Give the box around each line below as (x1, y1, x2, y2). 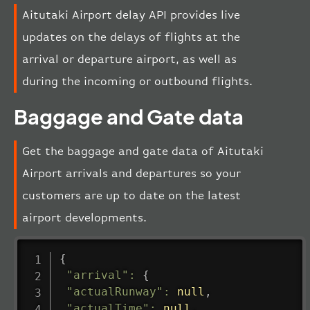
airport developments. (22, 211, 147, 225)
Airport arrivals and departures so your (22, 167, 241, 181)
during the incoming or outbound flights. (22, 75, 253, 89)
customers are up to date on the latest (22, 189, 241, 203)
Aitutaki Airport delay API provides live (22, 8, 240, 22)
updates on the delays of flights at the (22, 30, 240, 44)
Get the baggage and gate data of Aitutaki (22, 145, 264, 158)
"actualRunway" (66, 284, 163, 298)
